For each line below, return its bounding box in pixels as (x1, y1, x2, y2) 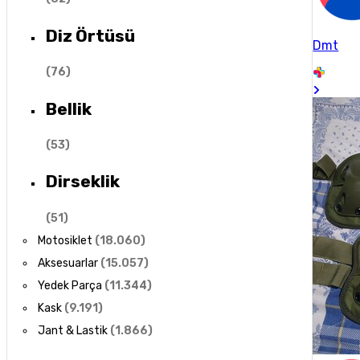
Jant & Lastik (38, 323, 108, 337)
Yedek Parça (38, 278, 103, 292)
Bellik (45, 98, 92, 119)
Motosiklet (38, 233, 93, 247)
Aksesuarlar (38, 256, 99, 270)
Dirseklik (45, 171, 120, 192)
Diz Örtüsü (45, 25, 135, 46)
